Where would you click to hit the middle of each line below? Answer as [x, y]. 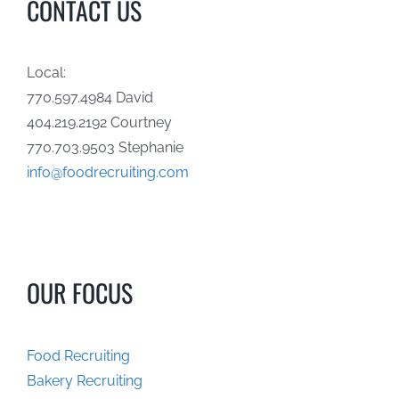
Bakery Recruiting [84, 380]
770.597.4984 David [90, 98]
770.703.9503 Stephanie [105, 148]
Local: [46, 73]
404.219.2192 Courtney [99, 123]
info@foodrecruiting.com [107, 173]
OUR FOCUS [79, 293]
